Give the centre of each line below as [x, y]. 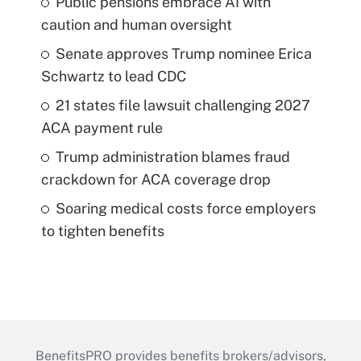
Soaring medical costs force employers [185, 209]
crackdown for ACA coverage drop [156, 180]
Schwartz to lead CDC [113, 77]
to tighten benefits [102, 231]
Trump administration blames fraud [172, 157]
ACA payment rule [102, 128]
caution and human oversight [136, 25]
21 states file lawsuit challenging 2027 [183, 106]
